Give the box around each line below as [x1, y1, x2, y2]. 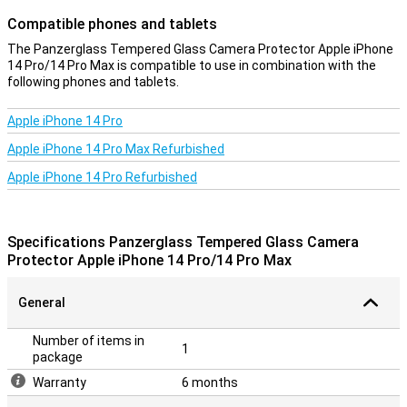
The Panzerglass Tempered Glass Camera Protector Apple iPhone [7, 42, 393, 56]
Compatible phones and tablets [7, 15, 217, 33]
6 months [182, 375, 238, 390]
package [33, 350, 83, 364]
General [18, 295, 65, 310]
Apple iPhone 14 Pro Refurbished [7, 170, 197, 184]
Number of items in [33, 333, 144, 348]
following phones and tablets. [7, 74, 179, 89]
